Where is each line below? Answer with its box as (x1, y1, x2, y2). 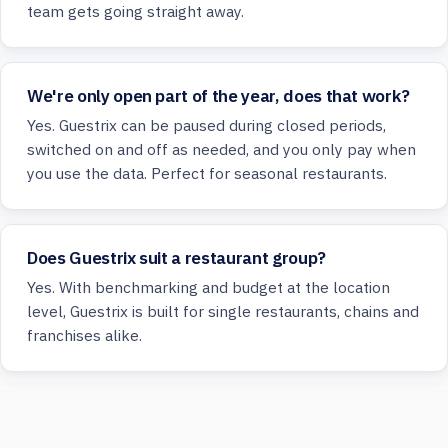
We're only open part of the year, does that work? (27, 84, 411, 108)
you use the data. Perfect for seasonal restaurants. (27, 163, 387, 184)
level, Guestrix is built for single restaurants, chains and (27, 301, 419, 322)
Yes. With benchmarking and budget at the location (27, 277, 390, 298)
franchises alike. (27, 325, 142, 346)
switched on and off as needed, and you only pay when (27, 139, 416, 160)
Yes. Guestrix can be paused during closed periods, (27, 115, 386, 136)
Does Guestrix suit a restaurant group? (27, 246, 326, 270)
